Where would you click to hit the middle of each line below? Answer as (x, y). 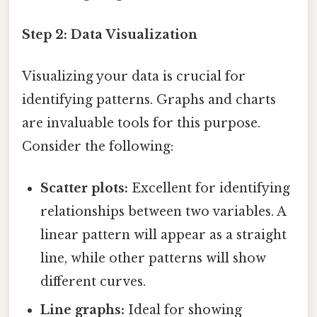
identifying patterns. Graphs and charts (149, 100)
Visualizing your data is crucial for (134, 77)
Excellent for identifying (209, 189)
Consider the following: (98, 147)
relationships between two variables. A (163, 212)
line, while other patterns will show (154, 259)
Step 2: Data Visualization (110, 34)
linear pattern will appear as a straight (164, 235)
